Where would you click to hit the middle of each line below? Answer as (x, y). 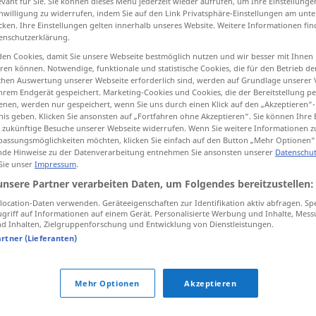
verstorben (134, 123)
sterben (247, 123)
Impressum (55, 164)
